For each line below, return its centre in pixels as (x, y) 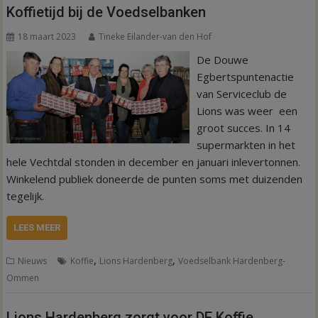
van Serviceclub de (241, 94)
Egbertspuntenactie (245, 77)
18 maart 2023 (47, 37)
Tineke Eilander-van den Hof (155, 37)
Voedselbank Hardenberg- (232, 261)
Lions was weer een (247, 111)
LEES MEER (37, 227)
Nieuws (33, 261)
